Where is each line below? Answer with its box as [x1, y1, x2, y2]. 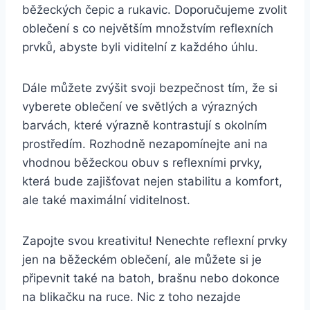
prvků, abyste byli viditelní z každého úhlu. [22, 39, 258, 54]
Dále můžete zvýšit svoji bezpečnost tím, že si [22, 80, 277, 95]
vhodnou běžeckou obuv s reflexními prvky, [22, 155, 262, 170]
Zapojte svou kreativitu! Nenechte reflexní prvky [22, 233, 287, 248]
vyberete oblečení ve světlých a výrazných [22, 99, 257, 113]
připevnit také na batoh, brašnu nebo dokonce [22, 271, 280, 285]
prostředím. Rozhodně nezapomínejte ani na [22, 136, 268, 151]
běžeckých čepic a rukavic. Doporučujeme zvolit [22, 2, 287, 17]
